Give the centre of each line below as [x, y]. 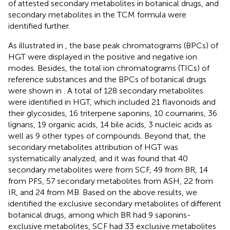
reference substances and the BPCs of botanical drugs [107, 80]
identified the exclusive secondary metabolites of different [115, 204]
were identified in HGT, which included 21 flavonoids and [112, 102]
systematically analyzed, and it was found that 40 [98, 159]
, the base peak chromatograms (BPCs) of [142, 46]
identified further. [39, 26]
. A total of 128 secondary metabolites [133, 91]
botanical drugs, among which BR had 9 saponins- [100, 215]
